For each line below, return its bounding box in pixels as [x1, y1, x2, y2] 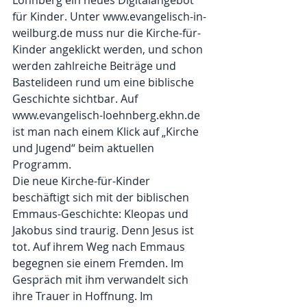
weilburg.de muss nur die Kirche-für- [12, 25, 201, 41]
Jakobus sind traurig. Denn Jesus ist [12, 223, 197, 238]
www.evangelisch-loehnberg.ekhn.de [12, 108, 203, 123]
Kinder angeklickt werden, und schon [12, 42, 206, 58]
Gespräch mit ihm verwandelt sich [12, 272, 191, 288]
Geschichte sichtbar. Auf [12, 91, 140, 107]
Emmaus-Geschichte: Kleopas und [12, 206, 191, 222]
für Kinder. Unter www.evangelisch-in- [12, 9, 206, 25]
